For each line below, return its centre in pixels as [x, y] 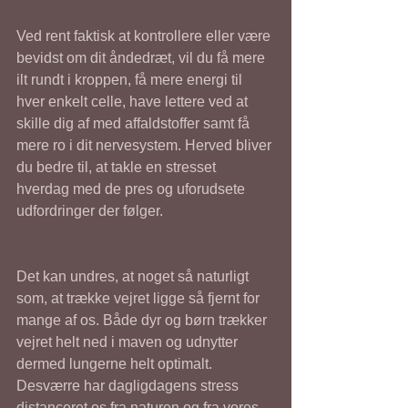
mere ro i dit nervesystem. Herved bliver [146, 145]
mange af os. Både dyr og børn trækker [143, 320]
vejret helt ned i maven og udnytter [129, 342]
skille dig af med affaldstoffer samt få [135, 123]
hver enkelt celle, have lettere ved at [134, 101]
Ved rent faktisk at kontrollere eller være [145, 36]
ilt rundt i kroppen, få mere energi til [131, 79]
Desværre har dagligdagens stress [129, 385]
